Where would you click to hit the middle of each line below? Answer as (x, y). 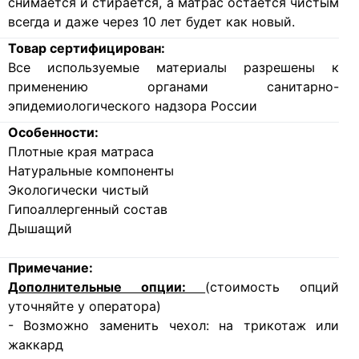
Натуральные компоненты (91, 171)
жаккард (35, 345)
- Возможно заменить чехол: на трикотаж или (173, 326)
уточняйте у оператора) (84, 307)
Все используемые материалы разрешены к (173, 68)
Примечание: (50, 268)
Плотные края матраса (81, 152)
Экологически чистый (78, 190)
